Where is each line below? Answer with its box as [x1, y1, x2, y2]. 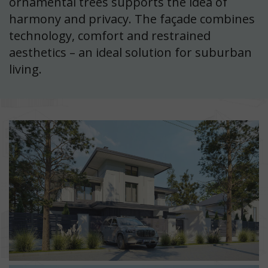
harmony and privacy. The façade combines [9, 10, 255, 27]
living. [9, 60, 42, 77]
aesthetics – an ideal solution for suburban [9, 44, 252, 60]
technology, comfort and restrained [9, 27, 211, 44]
